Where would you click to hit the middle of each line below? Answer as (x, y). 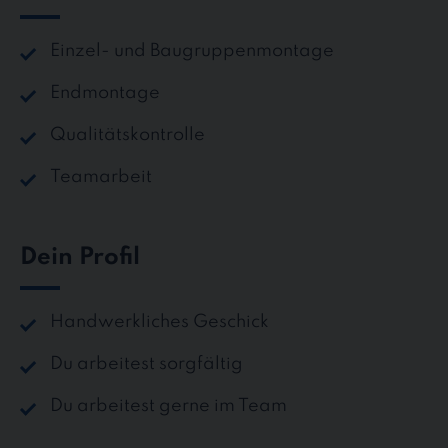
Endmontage (105, 93)
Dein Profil (80, 257)
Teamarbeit (101, 177)
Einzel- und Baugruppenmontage (192, 51)
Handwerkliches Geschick (159, 322)
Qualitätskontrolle (127, 135)
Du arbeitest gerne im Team (168, 406)
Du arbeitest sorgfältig (146, 364)
